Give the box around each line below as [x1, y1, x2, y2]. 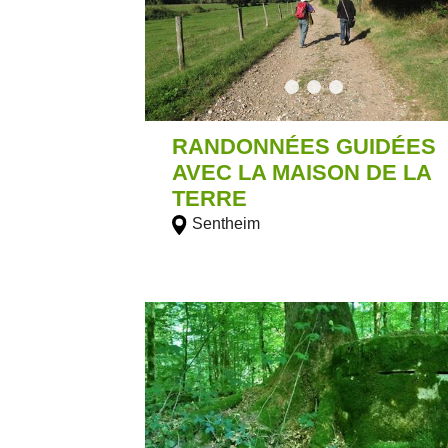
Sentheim [191, 214, 260, 232]
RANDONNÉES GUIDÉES [172, 133, 437, 159]
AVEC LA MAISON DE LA [172, 159, 432, 185]
